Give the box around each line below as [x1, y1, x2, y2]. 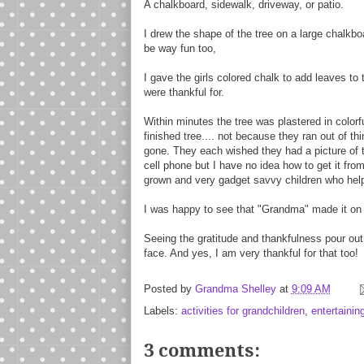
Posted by [143, 283, 195, 296]
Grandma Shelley [194, 283, 276, 296]
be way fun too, [143, 42, 216, 54]
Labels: [143, 305, 181, 317]
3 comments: [143, 340, 260, 361]
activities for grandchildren [180, 305, 305, 317]
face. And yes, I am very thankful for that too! [143, 247, 358, 259]
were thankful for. [143, 86, 224, 98]
